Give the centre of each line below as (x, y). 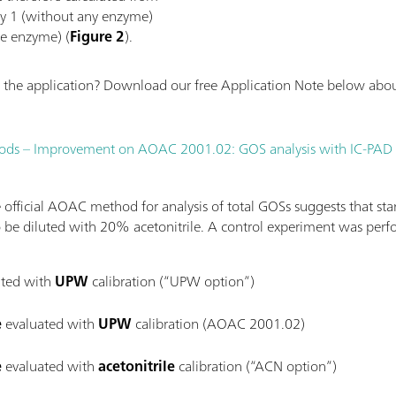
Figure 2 (98, 36)
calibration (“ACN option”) (256, 366)
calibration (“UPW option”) (172, 281)
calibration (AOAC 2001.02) (219, 323)
